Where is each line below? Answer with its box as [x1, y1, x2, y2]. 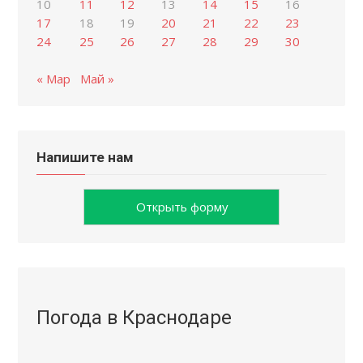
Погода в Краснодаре [36, 306, 232, 330]
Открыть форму [135, 198, 228, 215]
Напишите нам [36, 149, 134, 166]
